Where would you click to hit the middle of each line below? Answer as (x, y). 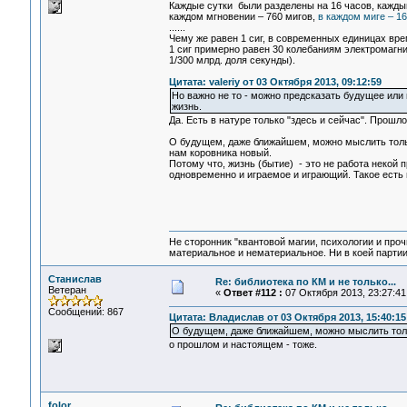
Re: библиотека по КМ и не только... (305, 282)
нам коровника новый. (220, 153)
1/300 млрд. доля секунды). (232, 60)
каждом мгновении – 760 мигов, (243, 17)
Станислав (74, 279)
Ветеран (67, 290)
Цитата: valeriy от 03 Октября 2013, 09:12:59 (275, 82)
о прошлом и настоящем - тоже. (243, 345)
